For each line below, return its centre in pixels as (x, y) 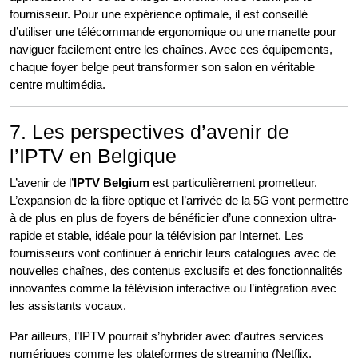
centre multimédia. (58, 84)
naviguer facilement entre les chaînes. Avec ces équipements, (171, 49)
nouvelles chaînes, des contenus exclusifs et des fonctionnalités (176, 270)
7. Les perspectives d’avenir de (149, 132)
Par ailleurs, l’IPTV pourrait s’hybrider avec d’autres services (167, 336)
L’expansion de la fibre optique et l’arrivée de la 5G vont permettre (179, 200)
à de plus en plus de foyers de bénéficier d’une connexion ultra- (173, 218)
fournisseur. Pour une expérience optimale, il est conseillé (159, 14)
